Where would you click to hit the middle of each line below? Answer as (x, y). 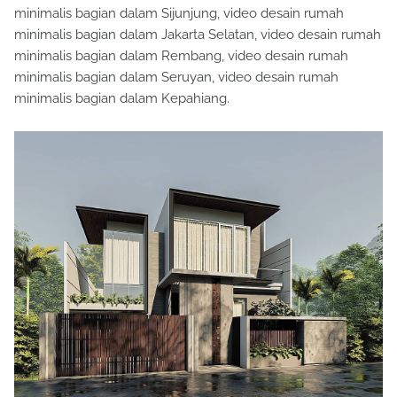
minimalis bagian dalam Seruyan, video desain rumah (176, 77)
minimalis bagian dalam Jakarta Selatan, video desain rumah (198, 35)
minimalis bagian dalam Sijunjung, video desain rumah (179, 13)
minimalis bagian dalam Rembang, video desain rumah (181, 56)
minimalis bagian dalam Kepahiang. (122, 98)
